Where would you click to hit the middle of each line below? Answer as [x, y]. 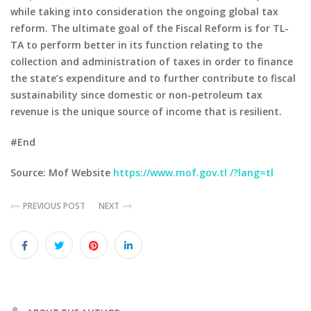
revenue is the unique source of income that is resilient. [146, 111]
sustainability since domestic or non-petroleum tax [136, 94]
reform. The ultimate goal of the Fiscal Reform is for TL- [150, 28]
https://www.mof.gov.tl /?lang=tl [193, 172]
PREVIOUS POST [54, 205]
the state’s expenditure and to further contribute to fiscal [153, 78]
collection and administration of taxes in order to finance [152, 61]
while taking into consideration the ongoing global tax [144, 11]
